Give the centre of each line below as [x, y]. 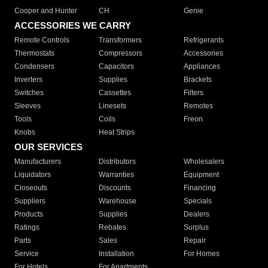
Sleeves [28, 106]
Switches [29, 93]
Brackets [197, 80]
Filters [193, 93]
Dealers [196, 214]
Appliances [202, 67]
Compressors [121, 54]
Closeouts [31, 188]
